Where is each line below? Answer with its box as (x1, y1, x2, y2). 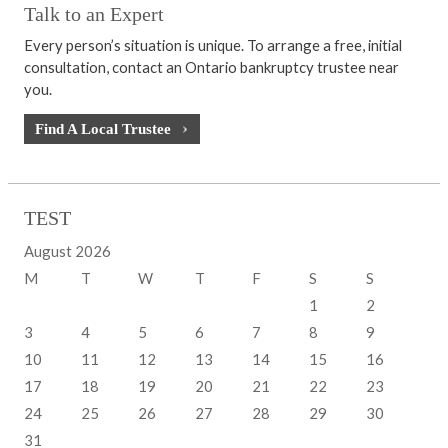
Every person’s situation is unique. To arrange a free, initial (24, 35, 402, 54)
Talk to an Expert (24, 2, 164, 25)
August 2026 (24, 242, 111, 261)
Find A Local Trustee (35, 121, 171, 138)
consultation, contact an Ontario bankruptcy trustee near (24, 57, 399, 76)
